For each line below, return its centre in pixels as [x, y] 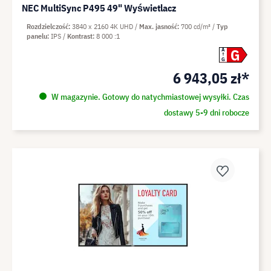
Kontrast [80, 36]
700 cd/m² [197, 26]
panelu [37, 36]
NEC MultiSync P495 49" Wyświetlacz [99, 8]
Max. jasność [158, 26]
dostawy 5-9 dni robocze [206, 112]
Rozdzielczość [47, 26]
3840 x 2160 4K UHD [103, 26]
